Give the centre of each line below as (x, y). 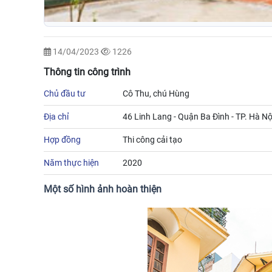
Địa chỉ (56, 117)
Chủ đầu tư (65, 94)
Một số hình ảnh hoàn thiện (103, 189)
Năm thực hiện (71, 163)
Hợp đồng (62, 140)
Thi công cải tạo (152, 140)
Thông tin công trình (87, 72)
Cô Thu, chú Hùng (156, 94)
